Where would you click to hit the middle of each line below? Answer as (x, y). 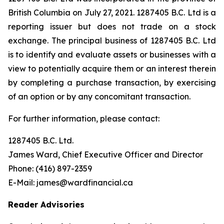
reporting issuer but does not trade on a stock (112, 26)
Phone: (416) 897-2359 (50, 168)
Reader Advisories (46, 204)
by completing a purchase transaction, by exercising (112, 82)
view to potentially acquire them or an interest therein (112, 68)
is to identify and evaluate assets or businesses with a (112, 54)
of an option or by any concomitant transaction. (99, 96)
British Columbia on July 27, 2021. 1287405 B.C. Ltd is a (112, 12)
